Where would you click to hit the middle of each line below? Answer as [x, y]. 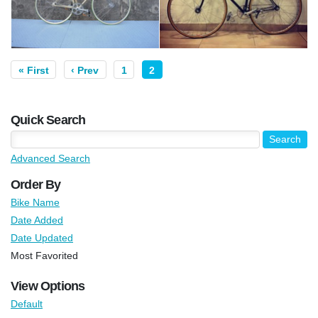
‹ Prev [85, 70]
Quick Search [48, 120]
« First [33, 70]
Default [27, 303]
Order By [36, 184]
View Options [48, 286]
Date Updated [42, 237]
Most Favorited [44, 255]
